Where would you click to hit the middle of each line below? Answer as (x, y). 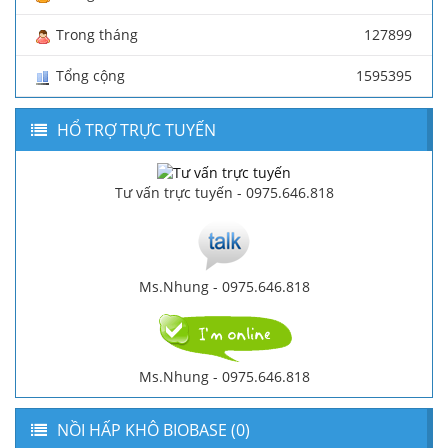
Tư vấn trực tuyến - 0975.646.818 (224, 192)
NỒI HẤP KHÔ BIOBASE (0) (153, 429)
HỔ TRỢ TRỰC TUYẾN (136, 130)
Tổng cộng (90, 76)
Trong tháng (97, 35)
